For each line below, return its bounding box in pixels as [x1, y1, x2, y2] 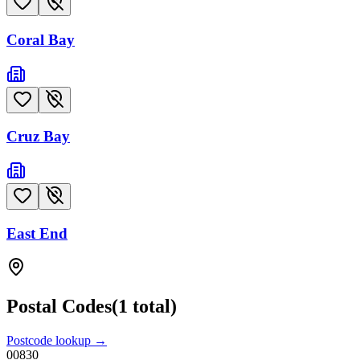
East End [6, 224, 67, 242]
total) [128, 296, 177, 317]
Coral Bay [6, 31, 75, 48]
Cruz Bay [6, 128, 70, 145]
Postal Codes [6, 296, 112, 317]
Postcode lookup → [6, 333, 107, 348]
